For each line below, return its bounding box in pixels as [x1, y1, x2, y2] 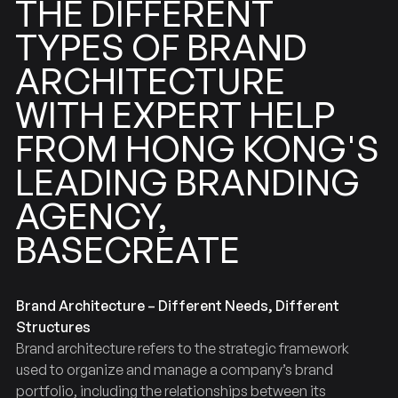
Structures [15, 317, 91, 336]
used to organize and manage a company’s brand [15, 360, 333, 378]
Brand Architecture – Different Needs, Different [15, 296, 339, 314]
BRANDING [174, 159, 360, 204]
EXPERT [111, 92, 242, 137]
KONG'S [242, 125, 379, 171]
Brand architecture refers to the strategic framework [15, 338, 349, 357]
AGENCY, [14, 193, 167, 238]
